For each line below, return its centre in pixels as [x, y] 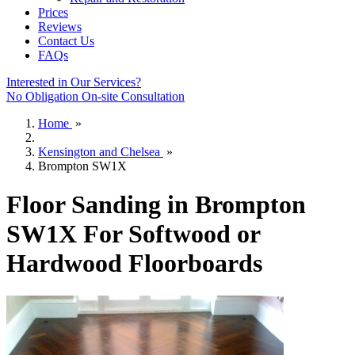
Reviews [60, 27]
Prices [53, 12]
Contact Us [66, 41]
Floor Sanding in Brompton [156, 205]
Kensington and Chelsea [99, 152]
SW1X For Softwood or [133, 234]
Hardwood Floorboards [134, 263]
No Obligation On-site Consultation [95, 96]
